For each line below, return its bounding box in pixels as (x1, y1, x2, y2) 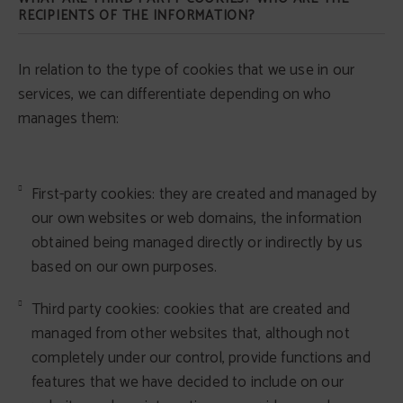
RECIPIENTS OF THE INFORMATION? (18, 4, 255, 27)
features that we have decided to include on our (31, 370, 344, 395)
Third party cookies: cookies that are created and (31, 297, 351, 322)
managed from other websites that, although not (31, 321, 350, 346)
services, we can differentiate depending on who (18, 82, 331, 107)
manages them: (18, 106, 120, 131)
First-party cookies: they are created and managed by (31, 182, 377, 207)
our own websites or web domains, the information (31, 206, 363, 231)
